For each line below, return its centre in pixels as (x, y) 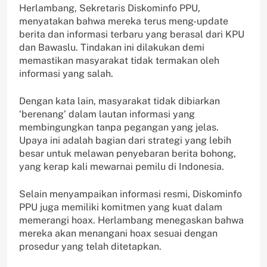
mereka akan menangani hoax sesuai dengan (118, 234)
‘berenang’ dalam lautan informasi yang (107, 114)
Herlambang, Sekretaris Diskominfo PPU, (110, 8)
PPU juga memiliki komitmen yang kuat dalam (121, 207)
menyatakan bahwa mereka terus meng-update (124, 21)
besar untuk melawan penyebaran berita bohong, (128, 154)
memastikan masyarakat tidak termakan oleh (119, 61)
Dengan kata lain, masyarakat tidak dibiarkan (119, 101)
